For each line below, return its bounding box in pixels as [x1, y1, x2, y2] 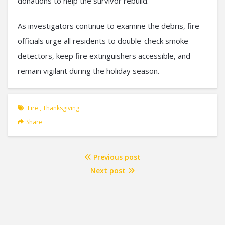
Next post [90, 166, 128, 176]
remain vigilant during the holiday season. [18, 66, 159, 76]
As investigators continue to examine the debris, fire [18, 21, 199, 31]
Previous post [91, 152, 141, 162]
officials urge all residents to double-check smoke [18, 36, 188, 46]
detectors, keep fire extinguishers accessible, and [18, 51, 190, 61]
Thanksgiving [43, 104, 79, 113]
